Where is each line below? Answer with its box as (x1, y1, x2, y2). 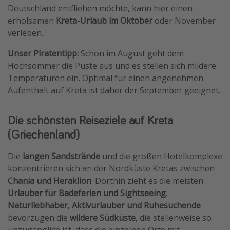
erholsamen (8, 14, 56, 26)
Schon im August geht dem (81, 47, 184, 59)
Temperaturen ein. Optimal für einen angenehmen (8, 72, 203, 84)
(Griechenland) (8, 126, 80, 142)
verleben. (8, 27, 43, 39)
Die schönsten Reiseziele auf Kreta (8, 111, 173, 128)
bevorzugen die (8, 212, 70, 223)
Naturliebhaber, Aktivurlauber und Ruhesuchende (8, 199, 201, 211)
